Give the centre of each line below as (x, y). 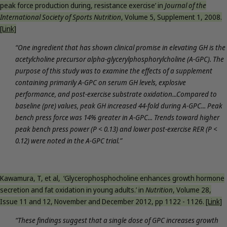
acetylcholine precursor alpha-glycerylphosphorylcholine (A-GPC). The (120, 59)
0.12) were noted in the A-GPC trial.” (69, 140)
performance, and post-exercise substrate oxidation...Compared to (116, 94)
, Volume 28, (192, 190)
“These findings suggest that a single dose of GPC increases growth (117, 220)
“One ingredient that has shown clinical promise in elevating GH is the (120, 47)
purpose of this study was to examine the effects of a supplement (114, 70)
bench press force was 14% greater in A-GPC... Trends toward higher (117, 117)
